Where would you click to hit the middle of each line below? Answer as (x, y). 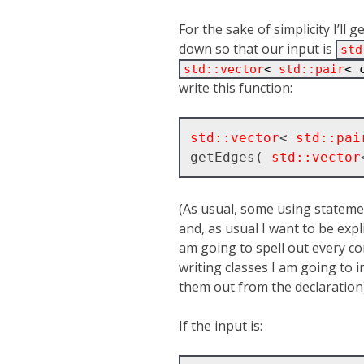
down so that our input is (257, 49)
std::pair (312, 69)
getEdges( (230, 157)
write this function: (236, 88)
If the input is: (221, 325)
